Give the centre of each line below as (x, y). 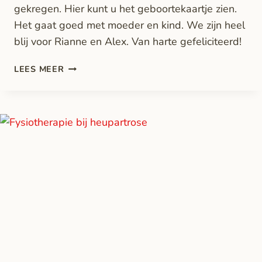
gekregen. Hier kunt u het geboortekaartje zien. (125, 9)
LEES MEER (39, 69)
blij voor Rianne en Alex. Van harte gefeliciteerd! (128, 42)
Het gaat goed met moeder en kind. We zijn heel (130, 25)
